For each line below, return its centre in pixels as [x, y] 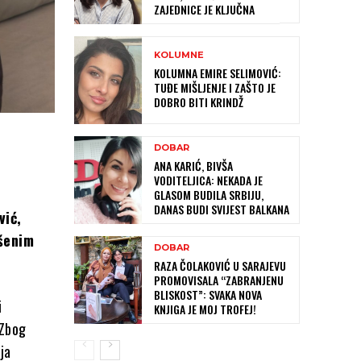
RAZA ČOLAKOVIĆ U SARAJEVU [220, 266]
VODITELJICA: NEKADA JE [208, 180]
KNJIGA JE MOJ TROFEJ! [205, 309]
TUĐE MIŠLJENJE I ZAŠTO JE [215, 87]
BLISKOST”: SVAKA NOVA [208, 295]
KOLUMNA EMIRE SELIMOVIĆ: [218, 73]
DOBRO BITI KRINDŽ [199, 102]
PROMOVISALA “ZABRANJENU [219, 280]
